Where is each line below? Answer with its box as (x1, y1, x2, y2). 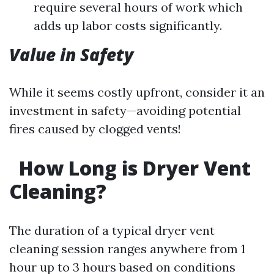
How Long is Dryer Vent (14, 155, 251, 182)
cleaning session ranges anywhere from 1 (9, 241, 245, 257)
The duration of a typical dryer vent (9, 223, 215, 239)
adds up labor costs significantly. (34, 18, 222, 34)
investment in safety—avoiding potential (9, 103, 241, 119)
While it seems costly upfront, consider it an (9, 84, 265, 100)
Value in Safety (9, 43, 133, 67)
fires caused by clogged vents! (9, 121, 181, 137)
